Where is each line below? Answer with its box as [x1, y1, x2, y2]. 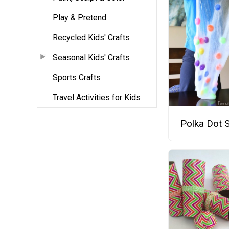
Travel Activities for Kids [53, 92, 141, 102]
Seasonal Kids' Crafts [53, 52, 130, 62]
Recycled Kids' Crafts [53, 32, 130, 42]
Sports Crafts [53, 72, 101, 82]
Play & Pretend [53, 12, 106, 22]
